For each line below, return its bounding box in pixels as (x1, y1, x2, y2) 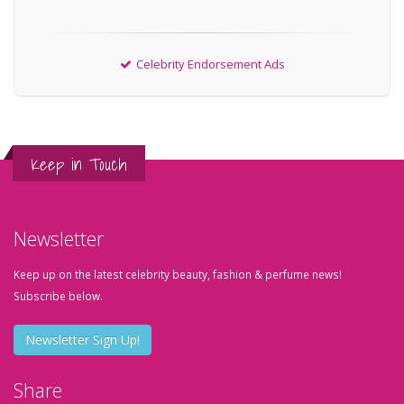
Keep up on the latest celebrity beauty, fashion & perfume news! (14, 267, 342, 281)
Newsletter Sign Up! (25, 331, 140, 348)
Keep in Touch (31, 151, 127, 178)
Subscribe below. (14, 289, 103, 303)
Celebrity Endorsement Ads (135, 56, 285, 72)
